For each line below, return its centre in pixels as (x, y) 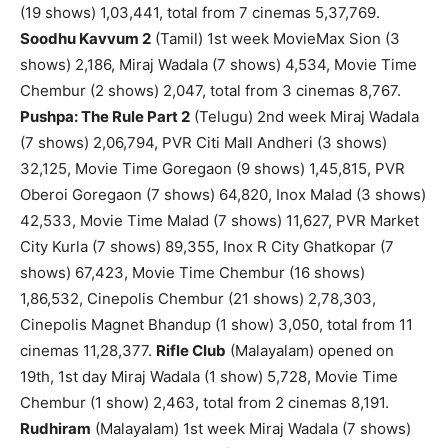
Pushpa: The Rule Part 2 (105, 117)
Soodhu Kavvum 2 (85, 39)
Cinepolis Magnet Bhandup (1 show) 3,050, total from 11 (216, 325)
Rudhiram (55, 429)
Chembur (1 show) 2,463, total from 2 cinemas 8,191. (204, 403)
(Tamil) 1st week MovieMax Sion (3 (275, 39)
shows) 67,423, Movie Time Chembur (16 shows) (192, 273)
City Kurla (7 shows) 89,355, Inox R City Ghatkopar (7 (207, 247)
